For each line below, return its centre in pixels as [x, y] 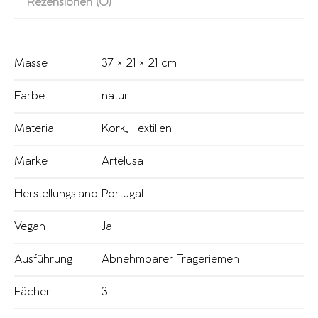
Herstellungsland [56, 194]
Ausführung [43, 259]
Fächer [32, 292]
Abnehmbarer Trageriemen [170, 259]
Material [35, 128]
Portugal [122, 194]
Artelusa [122, 161]
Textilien [152, 128]
